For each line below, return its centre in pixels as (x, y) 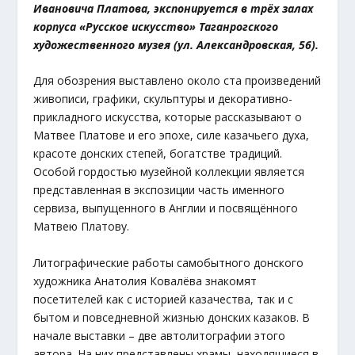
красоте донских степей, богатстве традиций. (158, 154)
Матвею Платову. (82, 227)
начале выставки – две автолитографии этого (160, 335)
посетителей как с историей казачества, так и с (164, 299)
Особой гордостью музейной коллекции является (169, 172)
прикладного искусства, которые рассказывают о (168, 117)
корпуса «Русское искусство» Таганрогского (156, 27)
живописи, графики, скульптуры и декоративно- (163, 99)
